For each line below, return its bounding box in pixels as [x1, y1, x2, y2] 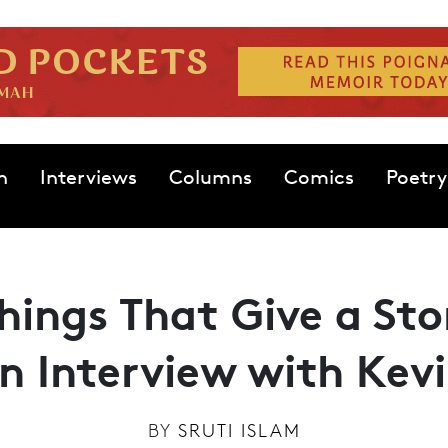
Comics [283, 165, 354, 189]
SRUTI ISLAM [177, 419, 301, 441]
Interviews [39, 165, 137, 189]
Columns [168, 165, 252, 189]
